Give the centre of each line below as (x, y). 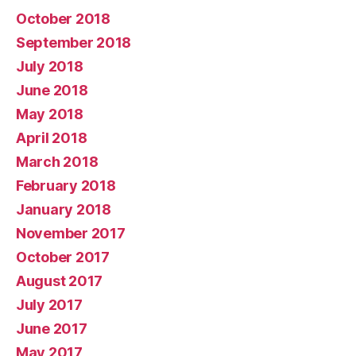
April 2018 (52, 137)
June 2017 (52, 328)
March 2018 (57, 161)
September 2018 (74, 42)
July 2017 (49, 304)
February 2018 (66, 185)
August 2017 (60, 281)
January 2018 (64, 209)
